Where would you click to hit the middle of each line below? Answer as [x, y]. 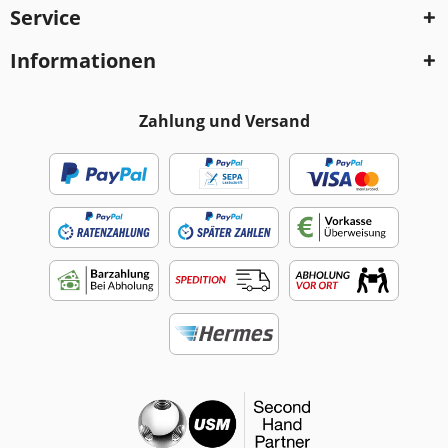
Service [45, 18]
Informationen [83, 61]
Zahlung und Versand [224, 121]
